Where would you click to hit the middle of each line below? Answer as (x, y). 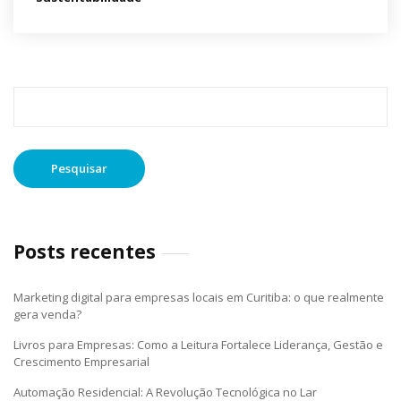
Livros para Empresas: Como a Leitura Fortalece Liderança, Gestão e (198, 345)
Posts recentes (85, 252)
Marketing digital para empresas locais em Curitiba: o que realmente (199, 297)
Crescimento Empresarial (81, 362)
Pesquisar (42, 94)
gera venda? (47, 314)
